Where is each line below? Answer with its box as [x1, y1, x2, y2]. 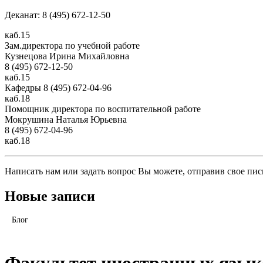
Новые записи [5, 188, 95, 204]
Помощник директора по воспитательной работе [5, 103, 201, 114]
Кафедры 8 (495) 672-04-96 [5, 82, 112, 93]
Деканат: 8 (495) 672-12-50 [5, 9, 110, 20]
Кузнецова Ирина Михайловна [5, 50, 129, 61]
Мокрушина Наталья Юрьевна [5, 114, 127, 124]
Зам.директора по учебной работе [5, 40, 140, 50]
